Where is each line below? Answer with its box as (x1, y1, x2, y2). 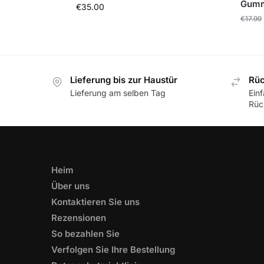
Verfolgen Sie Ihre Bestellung (51, 244, 175, 256)
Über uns (51, 180, 90, 192)
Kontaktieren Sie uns (51, 196, 140, 208)
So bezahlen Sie (51, 228, 120, 240)
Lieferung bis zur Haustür (70, 74, 177, 85)
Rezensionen (51, 212, 106, 224)
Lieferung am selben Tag (70, 88, 166, 98)
